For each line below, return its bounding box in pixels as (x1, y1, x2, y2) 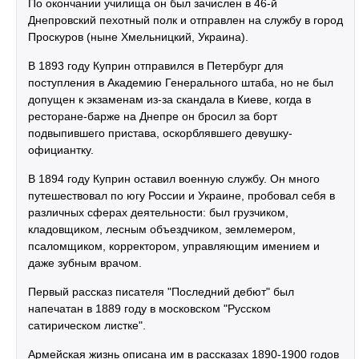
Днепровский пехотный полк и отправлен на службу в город (28, 14, 343, 26)
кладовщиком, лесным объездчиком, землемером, (28, 223, 296, 236)
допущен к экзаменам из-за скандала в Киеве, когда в (28, 93, 311, 106)
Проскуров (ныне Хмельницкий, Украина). (28, 30, 248, 43)
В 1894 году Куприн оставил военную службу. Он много (28, 172, 320, 185)
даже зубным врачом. (28, 256, 142, 269)
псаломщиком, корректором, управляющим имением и (28, 240, 320, 252)
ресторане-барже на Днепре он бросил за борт (28, 110, 277, 123)
